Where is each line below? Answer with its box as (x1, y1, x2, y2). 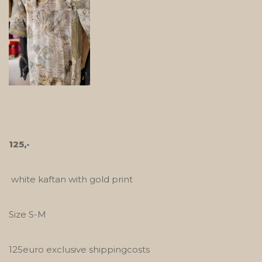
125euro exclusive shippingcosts (9, 243, 150, 255)
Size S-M (9, 208, 46, 220)
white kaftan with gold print (9, 173, 133, 185)
